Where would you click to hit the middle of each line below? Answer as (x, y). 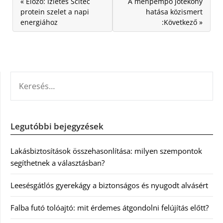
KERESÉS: (25, 77)
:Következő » (182, 22)
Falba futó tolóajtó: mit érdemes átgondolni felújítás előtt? (110, 208)
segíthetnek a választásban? (57, 163)
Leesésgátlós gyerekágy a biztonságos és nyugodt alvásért (109, 185)
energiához (39, 22)
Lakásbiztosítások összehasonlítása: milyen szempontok (106, 151)
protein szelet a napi (55, 12)
